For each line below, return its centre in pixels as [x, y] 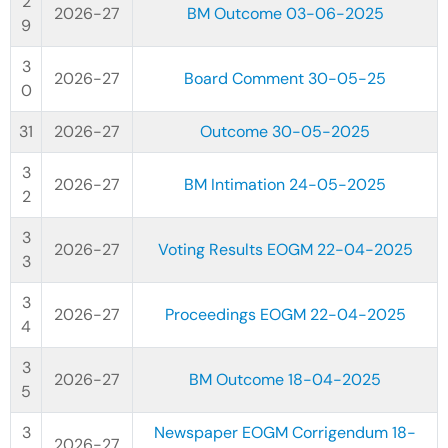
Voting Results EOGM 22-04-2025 [285, 249]
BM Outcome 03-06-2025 [285, 13]
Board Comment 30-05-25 [285, 78]
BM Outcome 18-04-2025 [285, 379]
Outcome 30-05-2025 [285, 131]
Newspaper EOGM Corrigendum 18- [285, 432]
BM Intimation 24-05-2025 [285, 184]
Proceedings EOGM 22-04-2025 [285, 314]
